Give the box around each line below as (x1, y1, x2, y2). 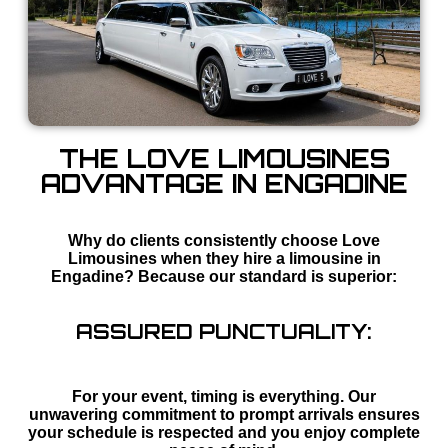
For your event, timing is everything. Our (72, 388, 376, 406)
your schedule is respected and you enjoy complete (28, 424, 420, 442)
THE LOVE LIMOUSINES (58, 143, 390, 175)
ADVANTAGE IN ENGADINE (40, 168, 408, 200)
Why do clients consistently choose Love (68, 232, 380, 250)
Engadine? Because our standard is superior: (51, 268, 397, 286)
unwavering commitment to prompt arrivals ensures (28, 406, 420, 424)
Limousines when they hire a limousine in (67, 250, 381, 268)
